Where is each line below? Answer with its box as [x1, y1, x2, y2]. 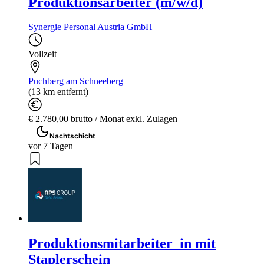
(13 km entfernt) [28, 87, 88, 97]
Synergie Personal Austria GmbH [28, 22, 153, 32]
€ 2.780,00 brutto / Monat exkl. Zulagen [28, 114, 177, 124]
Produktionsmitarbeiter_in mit [28, 236, 216, 252]
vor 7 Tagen [28, 141, 73, 151]
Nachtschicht [49, 131, 95, 141]
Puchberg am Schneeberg [28, 76, 123, 87]
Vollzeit [28, 49, 57, 60]
